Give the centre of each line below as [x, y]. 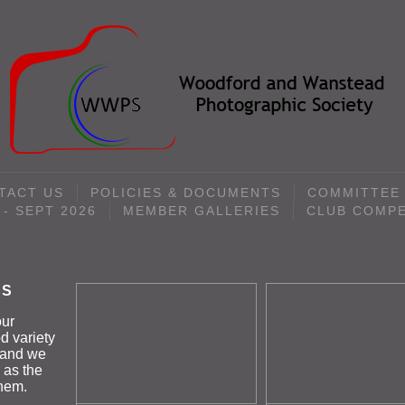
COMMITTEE [354, 193]
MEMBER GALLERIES [202, 211]
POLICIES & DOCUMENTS [186, 193]
